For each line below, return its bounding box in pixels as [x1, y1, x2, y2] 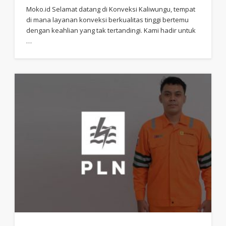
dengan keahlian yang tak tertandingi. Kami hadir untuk [26, 26, 196, 35]
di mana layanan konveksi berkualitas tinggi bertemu [26, 15, 189, 25]
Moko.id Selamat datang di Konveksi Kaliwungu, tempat [26, 5, 196, 14]
